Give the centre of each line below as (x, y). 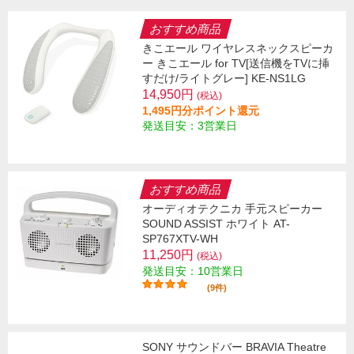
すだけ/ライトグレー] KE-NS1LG (224, 79)
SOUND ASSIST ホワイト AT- (216, 224)
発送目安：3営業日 (190, 126)
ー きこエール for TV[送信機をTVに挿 (236, 64)
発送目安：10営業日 (193, 271)
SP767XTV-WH (180, 239)
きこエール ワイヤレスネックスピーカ (238, 49)
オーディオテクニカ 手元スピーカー (232, 209)
